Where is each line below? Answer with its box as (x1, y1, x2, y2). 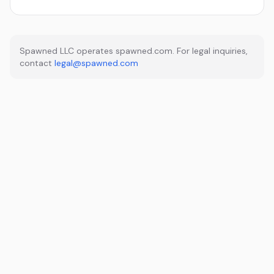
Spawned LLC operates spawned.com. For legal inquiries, (20, 45, 248, 56)
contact (20, 57, 52, 68)
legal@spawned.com (54, 57, 138, 68)
